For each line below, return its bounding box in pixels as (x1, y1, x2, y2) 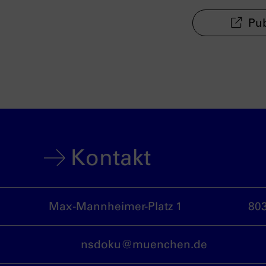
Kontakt (70, 144, 151, 170)
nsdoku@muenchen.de (81, 237, 207, 251)
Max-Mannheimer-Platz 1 (48, 199, 182, 213)
